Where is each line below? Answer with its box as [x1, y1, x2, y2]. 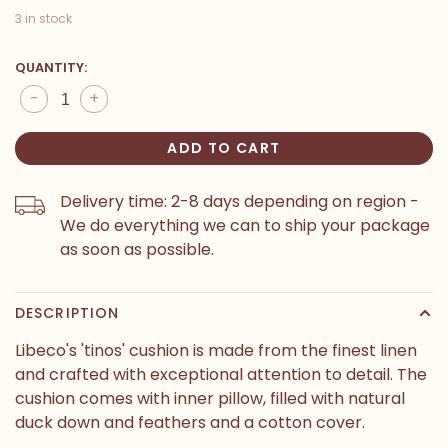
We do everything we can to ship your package [60, 213, 430, 237]
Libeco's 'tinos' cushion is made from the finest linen [15, 338, 417, 362]
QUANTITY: [15, 58, 87, 76]
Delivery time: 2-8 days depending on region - [60, 189, 419, 213]
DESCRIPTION [15, 302, 120, 323]
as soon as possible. [60, 237, 214, 261]
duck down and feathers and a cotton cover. [15, 410, 365, 434]
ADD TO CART [167, 137, 281, 158]
